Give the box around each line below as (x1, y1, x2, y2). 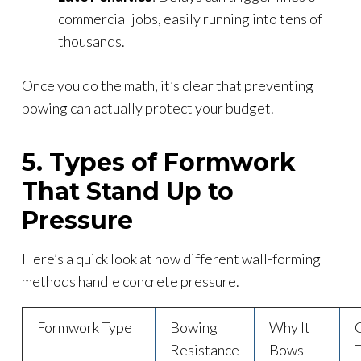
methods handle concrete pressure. (22, 272, 239, 290)
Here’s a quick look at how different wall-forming (22, 249, 321, 268)
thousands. (58, 31, 125, 50)
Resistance (170, 340, 239, 359)
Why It (269, 317, 310, 336)
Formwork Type (37, 317, 132, 336)
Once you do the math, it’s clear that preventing (22, 76, 313, 94)
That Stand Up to (22, 176, 234, 206)
